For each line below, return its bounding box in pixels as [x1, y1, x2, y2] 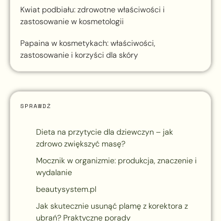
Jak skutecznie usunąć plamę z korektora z [36, 201, 188, 212]
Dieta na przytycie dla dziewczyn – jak [36, 127, 173, 138]
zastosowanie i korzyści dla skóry [20, 50, 138, 61]
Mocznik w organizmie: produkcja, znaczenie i [36, 155, 197, 166]
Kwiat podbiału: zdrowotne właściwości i [20, 4, 165, 15]
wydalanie [36, 167, 72, 178]
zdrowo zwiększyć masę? [36, 139, 125, 149]
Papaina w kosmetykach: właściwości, [20, 38, 155, 49]
